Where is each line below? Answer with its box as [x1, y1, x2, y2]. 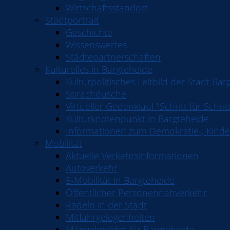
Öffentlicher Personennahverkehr [66, 186, 207, 199]
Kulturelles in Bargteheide [45, 63, 152, 75]
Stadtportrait [45, 14, 99, 26]
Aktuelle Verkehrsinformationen [66, 149, 199, 162]
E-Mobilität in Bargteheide [66, 174, 175, 186]
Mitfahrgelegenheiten [66, 211, 155, 223]
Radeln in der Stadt [66, 199, 147, 211]
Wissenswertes [66, 39, 127, 51]
